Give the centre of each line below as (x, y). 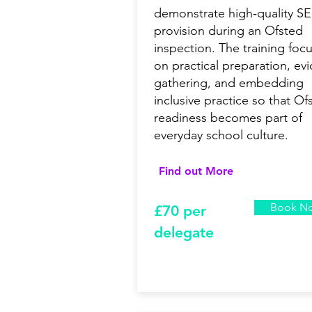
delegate (184, 233)
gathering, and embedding (229, 83)
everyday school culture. (221, 135)
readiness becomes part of (228, 118)
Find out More (196, 171)
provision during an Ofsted (228, 31)
